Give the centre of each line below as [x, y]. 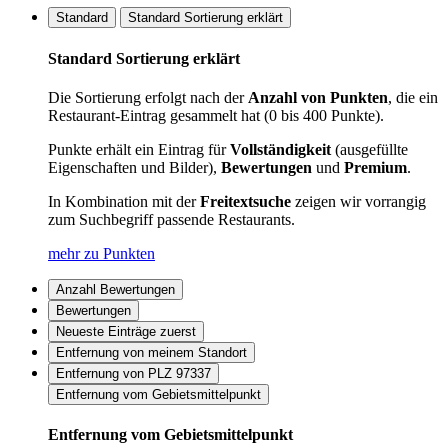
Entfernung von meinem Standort [151, 352]
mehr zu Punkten [101, 253]
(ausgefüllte [369, 149]
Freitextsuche [245, 201]
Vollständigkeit [280, 149]
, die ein [413, 97]
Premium [375, 167]
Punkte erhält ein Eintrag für [139, 149]
